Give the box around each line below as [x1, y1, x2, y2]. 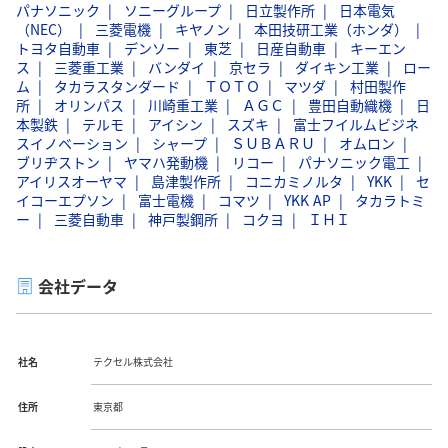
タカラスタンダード [54, 75, 180, 96]
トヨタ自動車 [16, 37, 100, 58]
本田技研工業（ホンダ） [254, 18, 408, 39]
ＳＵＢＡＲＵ [231, 132, 315, 153]
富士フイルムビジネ [293, 113, 419, 134]
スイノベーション [16, 132, 128, 153]
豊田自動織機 [308, 94, 392, 115]
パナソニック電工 [298, 151, 410, 172]
